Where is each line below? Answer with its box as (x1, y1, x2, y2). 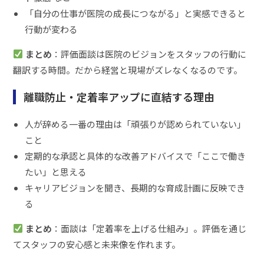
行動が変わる (25, 22, 78, 35)
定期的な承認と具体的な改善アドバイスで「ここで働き (25, 149, 246, 162)
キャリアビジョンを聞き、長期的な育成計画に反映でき (25, 181, 246, 194)
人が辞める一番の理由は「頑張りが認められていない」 (25, 117, 246, 130)
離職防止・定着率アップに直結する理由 (24, 88, 214, 104)
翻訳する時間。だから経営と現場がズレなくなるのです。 (13, 63, 243, 76)
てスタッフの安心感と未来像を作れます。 (13, 237, 181, 250)
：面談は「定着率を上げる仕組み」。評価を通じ (51, 222, 246, 235)
